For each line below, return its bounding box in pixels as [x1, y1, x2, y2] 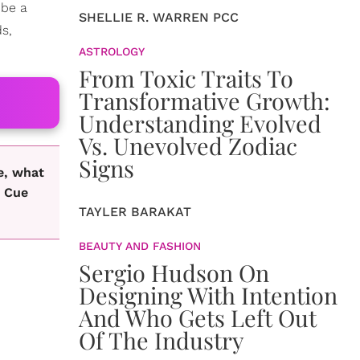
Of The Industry [79, 325, 244, 355]
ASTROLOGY [79, 45, 145, 58]
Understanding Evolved [79, 108, 321, 138]
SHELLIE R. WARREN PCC [79, 10, 239, 25]
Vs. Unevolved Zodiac [79, 130, 297, 161]
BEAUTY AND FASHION [79, 239, 201, 252]
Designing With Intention [79, 280, 337, 310]
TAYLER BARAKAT [79, 204, 191, 219]
